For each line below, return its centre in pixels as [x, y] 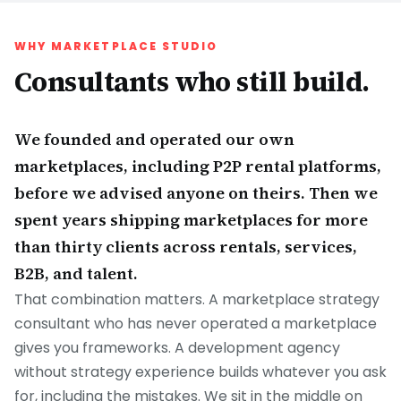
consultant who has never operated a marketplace [196, 324]
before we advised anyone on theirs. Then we [196, 193]
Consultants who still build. [192, 82]
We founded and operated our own [154, 139]
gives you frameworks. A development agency [177, 348]
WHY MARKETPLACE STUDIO [116, 46]
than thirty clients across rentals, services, [186, 247]
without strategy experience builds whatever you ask [200, 372]
